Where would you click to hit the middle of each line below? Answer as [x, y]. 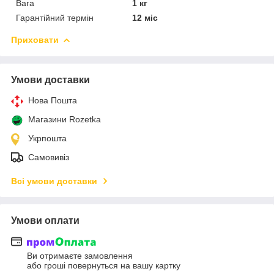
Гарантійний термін [55, 17]
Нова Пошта [53, 100]
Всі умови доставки [54, 181]
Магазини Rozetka [65, 119]
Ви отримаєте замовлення [80, 256]
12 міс [145, 17]
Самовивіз [49, 157]
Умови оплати [45, 220]
